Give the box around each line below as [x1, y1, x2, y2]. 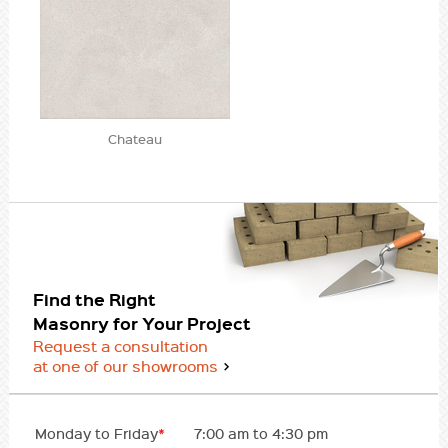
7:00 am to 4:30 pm [193, 423, 328, 443]
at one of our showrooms [32, 356, 218, 377]
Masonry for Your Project [32, 312, 251, 336]
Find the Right [32, 288, 156, 312]
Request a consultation [32, 336, 208, 357]
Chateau [108, 129, 163, 147]
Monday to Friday [34, 423, 158, 443]
